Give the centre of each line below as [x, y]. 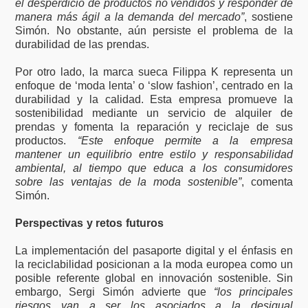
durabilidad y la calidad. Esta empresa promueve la [154, 99]
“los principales [253, 291]
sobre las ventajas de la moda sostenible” [128, 181]
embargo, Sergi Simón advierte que [114, 291]
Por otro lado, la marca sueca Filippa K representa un [154, 71]
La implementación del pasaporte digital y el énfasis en [154, 250]
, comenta [267, 181]
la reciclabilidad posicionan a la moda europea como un [154, 264]
